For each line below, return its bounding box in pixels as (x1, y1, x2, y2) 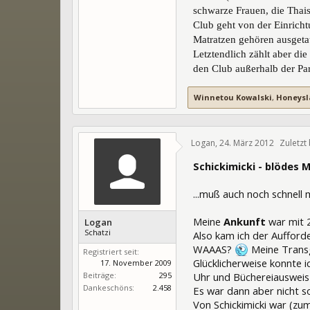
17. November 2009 (100, 257, 172, 268)
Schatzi (84, 226, 111, 237)
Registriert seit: (83, 246, 139, 257)
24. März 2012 (219, 136, 274, 149)
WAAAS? (193, 241, 235, 256)
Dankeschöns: (83, 282, 134, 293)
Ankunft (224, 214, 268, 228)
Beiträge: (83, 269, 116, 280)
